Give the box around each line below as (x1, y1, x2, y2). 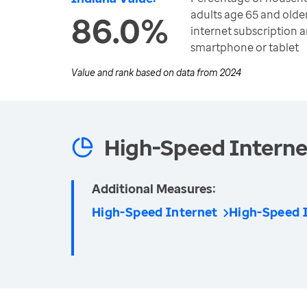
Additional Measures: (92, 180, 216, 197)
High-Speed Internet (92, 204, 218, 220)
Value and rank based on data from (71, 66, 220, 79)
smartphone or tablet (191, 40, 299, 55)
